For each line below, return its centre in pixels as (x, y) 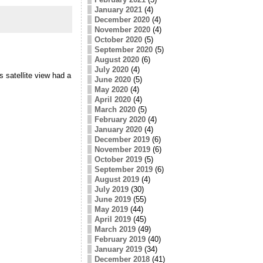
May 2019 (111, 209)
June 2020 (112, 79)
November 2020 (122, 29)
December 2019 (122, 139)
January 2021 (118, 9)
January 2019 (118, 249)
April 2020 (112, 99)
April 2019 (112, 219)
